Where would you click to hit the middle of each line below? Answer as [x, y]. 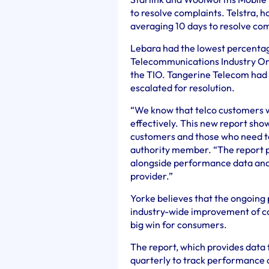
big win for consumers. [179, 225]
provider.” [152, 176]
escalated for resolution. [183, 88]
